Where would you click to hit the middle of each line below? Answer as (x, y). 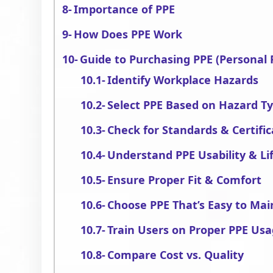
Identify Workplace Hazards (183, 80)
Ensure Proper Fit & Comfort (185, 180)
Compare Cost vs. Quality (176, 255)
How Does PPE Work (128, 34)
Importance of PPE (125, 9)
